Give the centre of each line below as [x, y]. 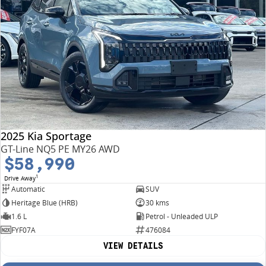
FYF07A [23, 230]
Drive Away [20, 178]
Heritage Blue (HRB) [45, 202]
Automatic [28, 189]
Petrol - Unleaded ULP [181, 216]
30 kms [157, 202]
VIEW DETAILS [133, 246]
